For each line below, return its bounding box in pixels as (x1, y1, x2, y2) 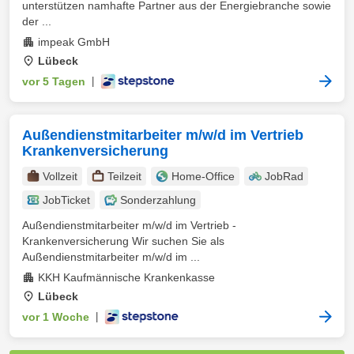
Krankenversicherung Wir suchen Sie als (22, 235, 224, 247)
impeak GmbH (38, 36, 110, 48)
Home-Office (171, 170, 235, 183)
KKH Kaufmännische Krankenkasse (38, 271, 215, 284)
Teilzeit (107, 170, 141, 183)
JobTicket (43, 194, 90, 206)
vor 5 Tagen (22, 75, 85, 88)
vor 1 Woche (22, 311, 89, 323)
